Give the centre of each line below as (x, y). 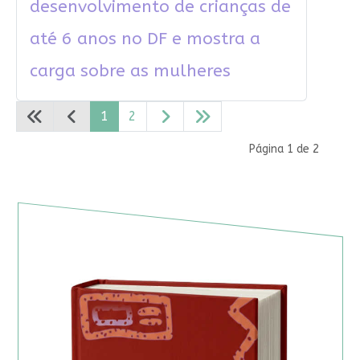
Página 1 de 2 (284, 149)
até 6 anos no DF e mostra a (145, 39)
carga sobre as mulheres (130, 72)
